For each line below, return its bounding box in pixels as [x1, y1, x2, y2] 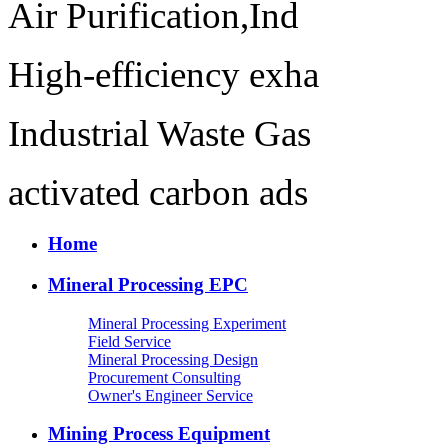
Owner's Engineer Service [88, 386, 253, 404]
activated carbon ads [8, 172, 308, 214]
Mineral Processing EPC [48, 273, 248, 295]
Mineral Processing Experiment [88, 314, 286, 332]
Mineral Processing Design [88, 350, 258, 368]
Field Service [88, 332, 171, 350]
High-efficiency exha [8, 54, 319, 96]
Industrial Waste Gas [8, 113, 311, 155]
